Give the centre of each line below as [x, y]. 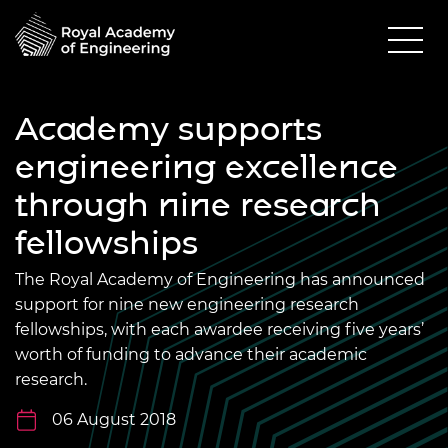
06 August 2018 [114, 419]
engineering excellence [206, 166]
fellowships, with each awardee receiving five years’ [219, 329]
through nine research [198, 204]
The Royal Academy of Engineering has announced [220, 279]
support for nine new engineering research [187, 304]
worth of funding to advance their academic [191, 354]
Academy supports [168, 128]
